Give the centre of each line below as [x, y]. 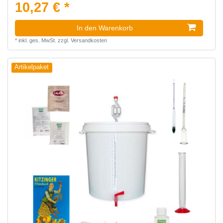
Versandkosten [89, 41]
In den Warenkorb [105, 28]
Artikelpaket [32, 67]
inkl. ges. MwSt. [37, 41]
